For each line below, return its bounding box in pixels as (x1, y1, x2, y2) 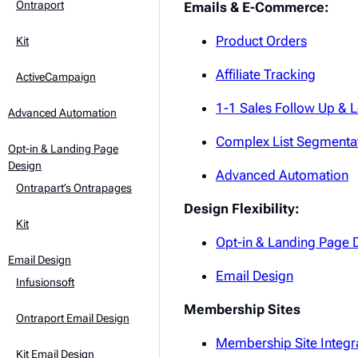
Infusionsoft (16, 276, 74, 288)
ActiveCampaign (16, 70, 96, 83)
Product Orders (216, 32, 307, 49)
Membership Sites (184, 300, 300, 317)
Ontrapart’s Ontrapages (16, 181, 132, 194)
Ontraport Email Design (16, 312, 129, 324)
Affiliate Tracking (216, 66, 316, 82)
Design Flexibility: (184, 200, 300, 217)
